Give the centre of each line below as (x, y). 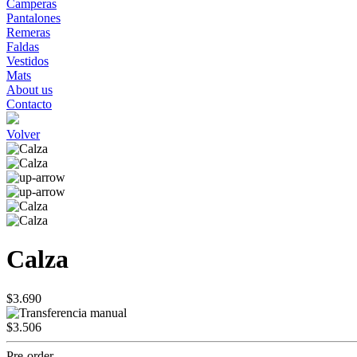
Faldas (23, 47)
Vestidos (27, 61)
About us (29, 90)
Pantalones (33, 18)
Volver (23, 134)
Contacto (29, 104)
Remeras (28, 32)
